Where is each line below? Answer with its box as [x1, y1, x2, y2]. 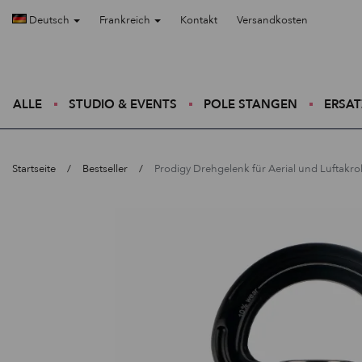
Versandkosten [237, 13, 308, 27]
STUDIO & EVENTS [69, 96, 177, 112]
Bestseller [82, 162, 128, 176]
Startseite [12, 162, 56, 176]
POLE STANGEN [204, 96, 297, 112]
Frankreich [99, 13, 153, 27]
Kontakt [180, 13, 217, 27]
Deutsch [27, 13, 72, 27]
